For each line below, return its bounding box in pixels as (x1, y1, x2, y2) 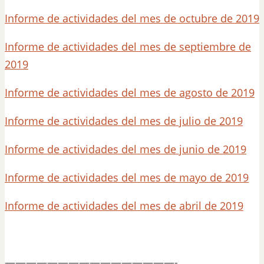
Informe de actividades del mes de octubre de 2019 (5, 11, 259, 25)
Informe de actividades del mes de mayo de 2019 (5, 170, 249, 184)
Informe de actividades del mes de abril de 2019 (5, 199, 243, 213)
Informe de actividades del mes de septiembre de (5, 39, 251, 54)
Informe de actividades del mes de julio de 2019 (5, 114, 243, 128)
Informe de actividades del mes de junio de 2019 (5, 142, 246, 156)
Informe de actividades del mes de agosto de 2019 (5, 85, 255, 100)
